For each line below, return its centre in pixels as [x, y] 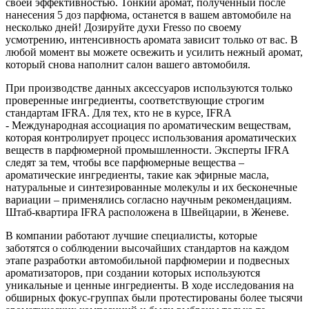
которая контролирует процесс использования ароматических [151, 137]
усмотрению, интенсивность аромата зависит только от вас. [148, 39]
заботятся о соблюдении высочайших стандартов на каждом [147, 248]
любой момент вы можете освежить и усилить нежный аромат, [154, 52]
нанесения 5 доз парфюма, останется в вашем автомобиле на [148, 14]
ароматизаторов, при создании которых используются [133, 272]
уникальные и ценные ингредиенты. [93, 285]
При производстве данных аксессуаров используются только [149, 88]
